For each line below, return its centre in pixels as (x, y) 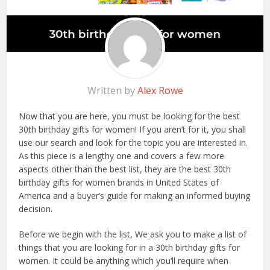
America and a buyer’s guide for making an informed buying (135, 196)
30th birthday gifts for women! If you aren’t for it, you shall (133, 130)
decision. (36, 209)
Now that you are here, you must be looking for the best (130, 116)
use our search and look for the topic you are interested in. (133, 143)
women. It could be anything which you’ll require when (124, 261)
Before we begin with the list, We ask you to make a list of (133, 234)
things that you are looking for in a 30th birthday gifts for (130, 248)
